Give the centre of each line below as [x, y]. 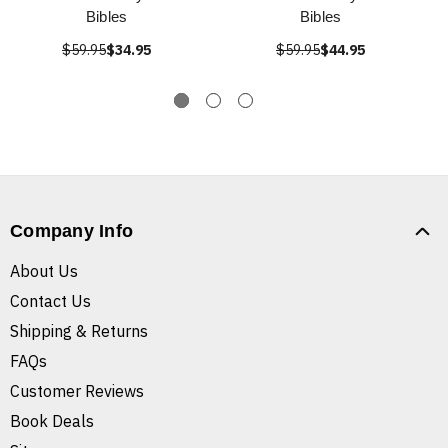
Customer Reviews [77, 391]
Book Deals [52, 421]
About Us [44, 271]
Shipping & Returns [79, 331]
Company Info [71, 231]
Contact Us [50, 301]
